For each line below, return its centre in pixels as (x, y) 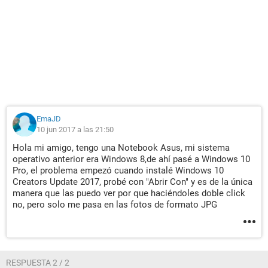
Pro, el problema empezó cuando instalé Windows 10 (118, 170)
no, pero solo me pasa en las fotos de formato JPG (115, 205)
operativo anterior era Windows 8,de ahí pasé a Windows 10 (131, 159)
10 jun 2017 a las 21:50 (75, 130)
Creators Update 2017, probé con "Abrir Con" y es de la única (133, 182)
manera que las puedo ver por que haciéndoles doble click (129, 193)
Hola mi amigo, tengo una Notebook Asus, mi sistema (121, 148)
